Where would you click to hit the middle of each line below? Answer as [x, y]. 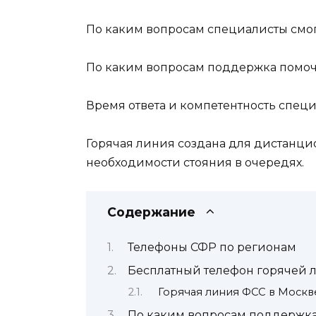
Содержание [151, 212]
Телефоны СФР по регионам [212, 247]
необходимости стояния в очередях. [195, 163]
